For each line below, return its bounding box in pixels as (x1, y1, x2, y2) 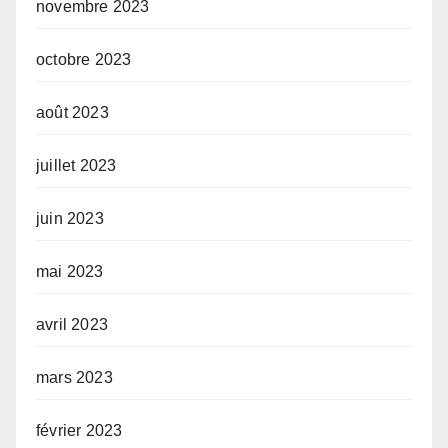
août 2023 (36, 104, 109, 122)
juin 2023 (36, 210, 104, 228)
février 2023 (36, 422, 123, 440)
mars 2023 (36, 369, 113, 387)
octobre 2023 (36, 51, 132, 69)
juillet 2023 (36, 157, 117, 175)
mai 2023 (36, 263, 104, 281)
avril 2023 (36, 316, 108, 334)
